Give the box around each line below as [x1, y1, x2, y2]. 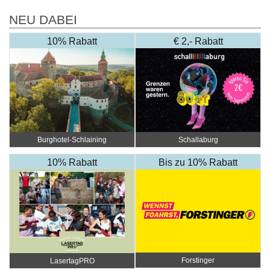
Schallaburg [178, 135, 218, 144]
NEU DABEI [9, 12, 77, 27]
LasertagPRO [49, 256, 95, 265]
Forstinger [181, 256, 215, 265]
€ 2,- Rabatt [173, 36, 223, 46]
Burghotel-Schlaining [37, 135, 107, 144]
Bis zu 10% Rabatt [159, 157, 237, 168]
